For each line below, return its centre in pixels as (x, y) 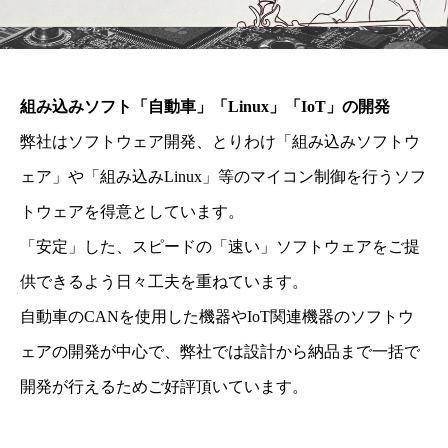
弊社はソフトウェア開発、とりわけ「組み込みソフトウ (220, 142)
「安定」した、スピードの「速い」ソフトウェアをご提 (220, 247)
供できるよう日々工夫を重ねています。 (164, 282)
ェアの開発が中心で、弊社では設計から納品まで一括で (220, 352)
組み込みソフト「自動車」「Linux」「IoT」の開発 (213, 107)
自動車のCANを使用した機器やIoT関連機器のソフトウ (217, 317)
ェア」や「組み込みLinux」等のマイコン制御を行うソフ (223, 177)
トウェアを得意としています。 (132, 212)
